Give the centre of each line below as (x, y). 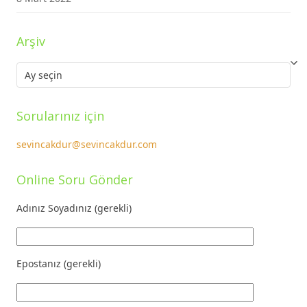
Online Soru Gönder (75, 180)
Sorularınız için (61, 116)
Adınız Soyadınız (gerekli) (74, 208)
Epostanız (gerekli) (59, 263)
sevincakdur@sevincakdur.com (87, 144)
